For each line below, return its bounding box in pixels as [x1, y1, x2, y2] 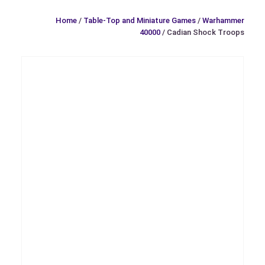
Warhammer [202, 15, 244, 25]
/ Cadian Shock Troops [160, 27, 244, 37]
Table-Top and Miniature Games [83, 15, 196, 25]
